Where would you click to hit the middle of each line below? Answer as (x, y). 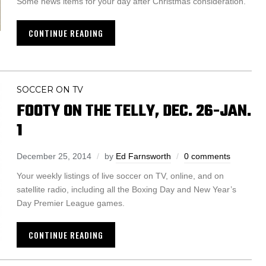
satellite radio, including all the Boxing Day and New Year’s (126, 190)
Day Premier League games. (71, 203)
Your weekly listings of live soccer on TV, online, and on (120, 176)
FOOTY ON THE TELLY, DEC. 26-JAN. (134, 112)
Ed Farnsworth (143, 156)
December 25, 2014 (54, 156)
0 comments (207, 156)
